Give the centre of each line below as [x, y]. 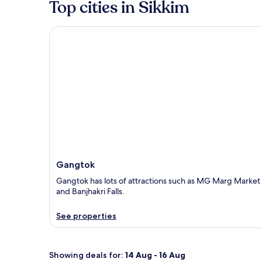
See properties [86, 216]
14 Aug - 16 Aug [155, 255]
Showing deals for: [86, 255]
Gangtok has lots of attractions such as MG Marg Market [158, 180]
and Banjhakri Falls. [90, 191]
